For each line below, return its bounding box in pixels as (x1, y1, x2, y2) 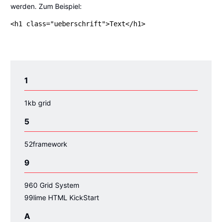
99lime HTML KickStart (24, 193, 99, 202)
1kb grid (24, 98, 51, 107)
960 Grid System (24, 180, 79, 189)
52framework (24, 139, 67, 148)
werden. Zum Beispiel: (10, 1, 82, 10)
